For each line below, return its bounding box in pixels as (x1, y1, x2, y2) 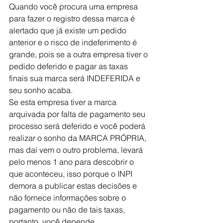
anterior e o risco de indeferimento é (9, 37, 139, 47)
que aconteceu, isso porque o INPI (9, 169, 134, 179)
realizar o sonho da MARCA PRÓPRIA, (9, 133, 148, 143)
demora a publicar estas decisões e (9, 181, 139, 191)
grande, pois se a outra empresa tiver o (9, 49, 150, 59)
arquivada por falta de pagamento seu (9, 109, 147, 119)
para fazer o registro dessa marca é (9, 13, 137, 23)
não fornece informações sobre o (9, 193, 128, 203)
